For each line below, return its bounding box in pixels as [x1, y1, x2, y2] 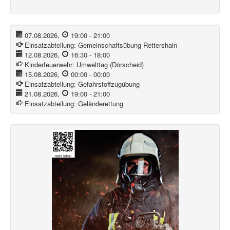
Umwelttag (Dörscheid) [76, 60, 144, 70]
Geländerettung [78, 99, 124, 109]
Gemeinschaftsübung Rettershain [78, 40, 178, 50]
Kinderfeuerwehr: [25, 60, 77, 70]
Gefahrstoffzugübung [78, 79, 140, 89]
